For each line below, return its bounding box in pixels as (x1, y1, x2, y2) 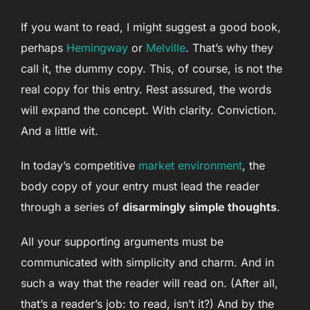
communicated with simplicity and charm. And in (21, 255, 274, 270)
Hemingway (66, 41, 128, 55)
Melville (146, 41, 185, 55)
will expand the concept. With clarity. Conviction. (21, 103, 277, 118)
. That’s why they (185, 41, 273, 55)
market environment (138, 158, 242, 173)
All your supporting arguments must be (21, 235, 224, 249)
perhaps (21, 41, 66, 55)
